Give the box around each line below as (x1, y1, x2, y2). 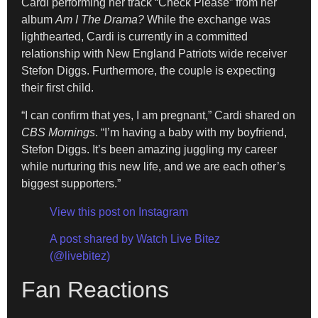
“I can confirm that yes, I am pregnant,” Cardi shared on (21, 109, 295, 121)
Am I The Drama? (55, 13, 144, 26)
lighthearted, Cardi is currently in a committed (21, 31, 248, 43)
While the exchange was (144, 13, 270, 26)
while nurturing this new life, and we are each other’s (21, 160, 285, 172)
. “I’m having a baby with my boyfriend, (95, 126, 287, 138)
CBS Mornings (21, 126, 95, 138)
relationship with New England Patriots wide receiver (21, 48, 287, 60)
